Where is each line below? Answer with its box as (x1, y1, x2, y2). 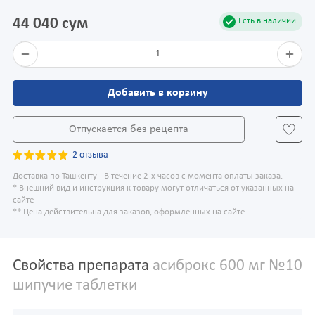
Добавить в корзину (107, 87, 208, 99)
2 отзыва (72, 149, 109, 160)
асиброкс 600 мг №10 (149, 258, 302, 275)
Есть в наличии (238, 17, 296, 26)
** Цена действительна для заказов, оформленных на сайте (13, 208, 245, 217)
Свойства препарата (13, 258, 149, 275)
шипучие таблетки (13, 278, 137, 295)
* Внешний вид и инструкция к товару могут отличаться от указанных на (13, 184, 294, 193)
